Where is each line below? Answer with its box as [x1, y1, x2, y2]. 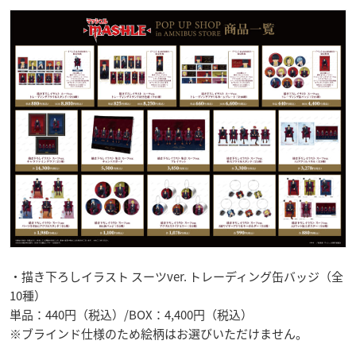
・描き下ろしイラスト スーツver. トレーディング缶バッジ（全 [10, 268, 343, 286]
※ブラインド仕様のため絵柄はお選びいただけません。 [10, 325, 308, 343]
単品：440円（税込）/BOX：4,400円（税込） [10, 306, 253, 324]
